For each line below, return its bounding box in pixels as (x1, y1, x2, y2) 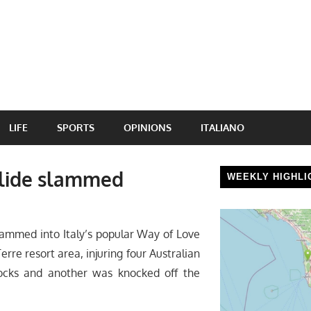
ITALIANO (201, 121, 244, 133)
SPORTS (57, 121, 94, 133)
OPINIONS (124, 121, 171, 133)
